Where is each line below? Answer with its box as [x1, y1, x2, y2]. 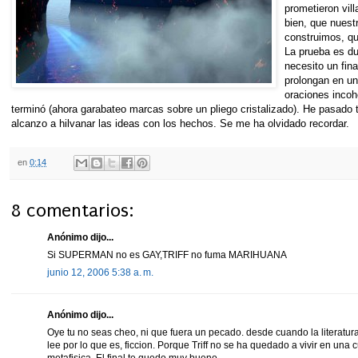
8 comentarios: [11, 199, 133, 221]
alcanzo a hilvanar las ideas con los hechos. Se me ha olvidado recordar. [11, 117, 349, 129]
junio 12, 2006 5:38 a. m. [47, 266, 153, 278]
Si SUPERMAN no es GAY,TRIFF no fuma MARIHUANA [47, 249, 287, 261]
